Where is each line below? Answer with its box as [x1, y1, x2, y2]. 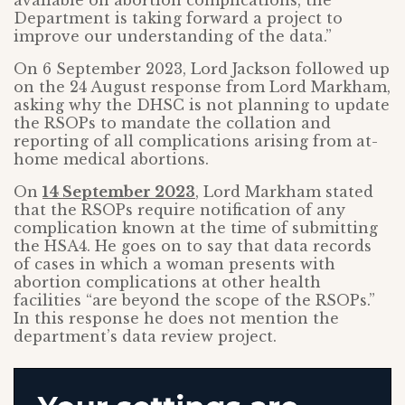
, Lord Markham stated [195, 183, 373, 201]
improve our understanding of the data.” [14, 27, 332, 45]
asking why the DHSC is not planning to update [14, 96, 390, 114]
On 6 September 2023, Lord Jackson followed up [14, 60, 390, 78]
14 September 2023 [42, 183, 195, 201]
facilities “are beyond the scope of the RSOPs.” [14, 291, 375, 309]
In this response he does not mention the [14, 309, 339, 327]
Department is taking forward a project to [14, 9, 343, 27]
